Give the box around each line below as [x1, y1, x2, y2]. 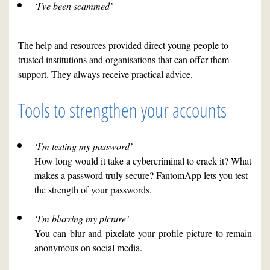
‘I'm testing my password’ [34, 140, 133, 153]
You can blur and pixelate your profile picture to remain [34, 227, 252, 240]
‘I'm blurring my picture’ [34, 212, 129, 225]
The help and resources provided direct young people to [18, 39, 228, 52]
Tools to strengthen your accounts [18, 97, 227, 124]
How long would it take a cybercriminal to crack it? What [34, 154, 251, 168]
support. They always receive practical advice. [18, 67, 193, 81]
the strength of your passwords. [34, 183, 152, 196]
